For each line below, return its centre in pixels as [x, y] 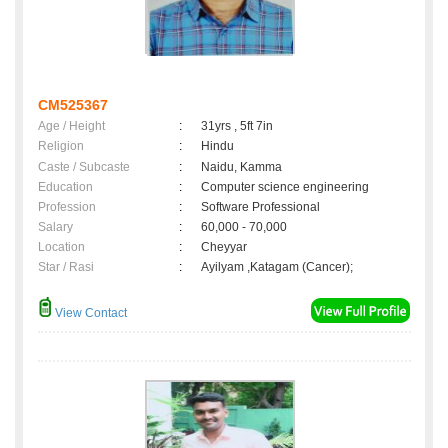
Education [65, 187]
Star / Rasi [66, 267]
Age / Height [71, 126]
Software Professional [260, 207]
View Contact [89, 313]
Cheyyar [227, 247]
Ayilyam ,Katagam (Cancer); [277, 267]
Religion [61, 146]
